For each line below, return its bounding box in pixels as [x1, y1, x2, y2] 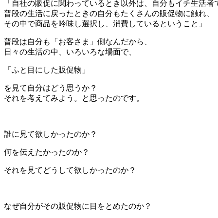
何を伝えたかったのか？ [4, 147, 90, 156]
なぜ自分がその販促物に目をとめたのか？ [4, 201, 152, 210]
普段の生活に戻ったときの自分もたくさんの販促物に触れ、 [4, 9, 214, 18]
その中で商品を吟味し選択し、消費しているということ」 [4, 19, 206, 28]
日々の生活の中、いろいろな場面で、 [4, 47, 136, 56]
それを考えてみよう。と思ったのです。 [4, 93, 144, 102]
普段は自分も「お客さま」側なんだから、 [4, 37, 152, 46]
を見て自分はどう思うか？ [4, 83, 97, 92]
